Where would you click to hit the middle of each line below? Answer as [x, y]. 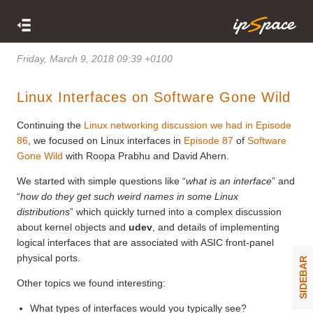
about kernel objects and [73, 227]
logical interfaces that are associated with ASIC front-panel [145, 242]
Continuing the [50, 125]
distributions [43, 211]
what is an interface [229, 181]
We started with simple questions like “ [101, 181]
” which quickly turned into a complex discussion [176, 211]
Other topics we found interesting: [91, 283]
